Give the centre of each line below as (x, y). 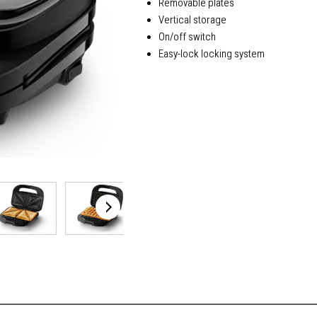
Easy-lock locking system (212, 54)
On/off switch (187, 37)
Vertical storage (192, 20)
